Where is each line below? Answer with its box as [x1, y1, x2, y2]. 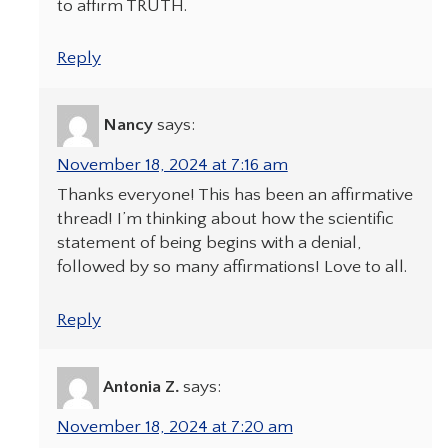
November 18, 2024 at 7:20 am [56, 416, 293, 437]
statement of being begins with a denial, [56, 233, 362, 254]
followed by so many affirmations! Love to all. [56, 257, 407, 278]
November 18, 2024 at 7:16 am [56, 155, 288, 176]
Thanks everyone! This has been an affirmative [56, 185, 413, 206]
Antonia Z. [102, 376, 179, 397]
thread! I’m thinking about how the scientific [56, 209, 394, 230]
